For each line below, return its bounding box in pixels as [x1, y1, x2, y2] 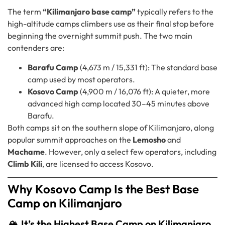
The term [8, 7, 43, 17]
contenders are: [8, 43, 64, 53]
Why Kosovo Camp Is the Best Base [8, 181, 199, 196]
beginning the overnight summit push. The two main [8, 31, 192, 41]
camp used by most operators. [28, 74, 135, 84]
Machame [8, 146, 45, 157]
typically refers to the [136, 7, 213, 17]
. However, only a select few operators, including [45, 146, 216, 157]
